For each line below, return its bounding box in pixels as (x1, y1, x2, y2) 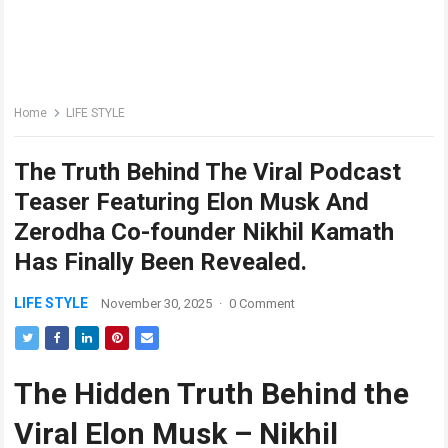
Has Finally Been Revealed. (14, 248, 308, 276)
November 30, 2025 (101, 296, 213, 311)
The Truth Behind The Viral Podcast (14, 158, 402, 186)
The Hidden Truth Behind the (14, 376, 410, 411)
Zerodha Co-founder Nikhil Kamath (14, 218, 395, 246)
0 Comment (229, 296, 296, 311)
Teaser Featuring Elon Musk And (14, 188, 370, 216)
